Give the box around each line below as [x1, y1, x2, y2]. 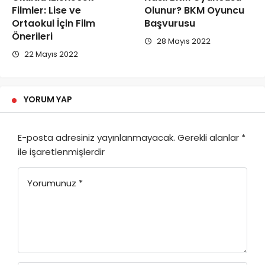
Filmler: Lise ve [12, 4, 81, 18]
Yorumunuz [27, 177, 76, 190]
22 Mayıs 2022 [22, 49, 78, 60]
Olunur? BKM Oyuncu [144, 4, 244, 18]
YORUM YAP [24, 93, 72, 106]
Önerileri [12, 30, 53, 44]
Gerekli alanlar [177, 131, 241, 144]
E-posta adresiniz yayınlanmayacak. [18, 131, 175, 144]
